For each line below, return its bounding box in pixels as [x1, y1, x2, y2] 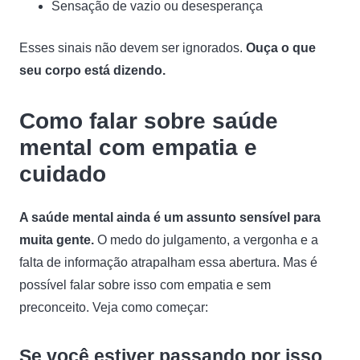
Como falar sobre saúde [19, 108, 278, 133]
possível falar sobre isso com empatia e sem [19, 278, 271, 292]
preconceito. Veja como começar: [19, 301, 211, 314]
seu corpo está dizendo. [19, 63, 169, 77]
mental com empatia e [19, 135, 257, 160]
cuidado [19, 162, 112, 186]
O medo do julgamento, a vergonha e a [97, 233, 318, 247]
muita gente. [19, 233, 97, 247]
